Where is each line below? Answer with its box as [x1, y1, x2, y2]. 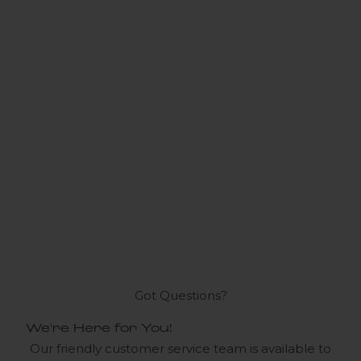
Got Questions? [134, 288, 227, 304]
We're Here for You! [26, 323, 172, 336]
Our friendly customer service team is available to [30, 341, 331, 357]
